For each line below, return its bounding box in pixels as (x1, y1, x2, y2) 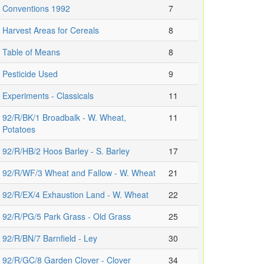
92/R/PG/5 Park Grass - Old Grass (2, 210, 131, 223)
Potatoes (2, 123, 35, 136)
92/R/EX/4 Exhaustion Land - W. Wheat (2, 189, 148, 201)
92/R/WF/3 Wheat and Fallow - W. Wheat (2, 167, 156, 179)
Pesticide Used (2, 68, 58, 80)
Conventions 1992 (2, 2, 70, 15)
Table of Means (2, 46, 60, 58)
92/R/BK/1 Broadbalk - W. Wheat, (2, 111, 126, 124)
